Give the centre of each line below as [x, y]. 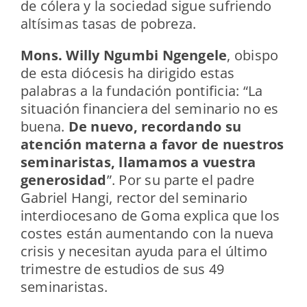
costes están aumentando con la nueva [147, 234]
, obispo [253, 56]
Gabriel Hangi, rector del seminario [134, 198]
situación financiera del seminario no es [149, 109]
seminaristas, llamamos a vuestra [138, 162]
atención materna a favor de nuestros [152, 145]
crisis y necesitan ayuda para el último [144, 251]
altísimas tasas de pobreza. [108, 24]
